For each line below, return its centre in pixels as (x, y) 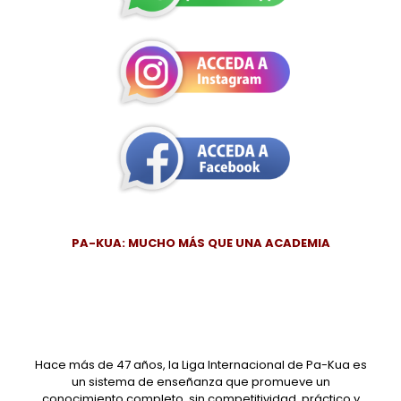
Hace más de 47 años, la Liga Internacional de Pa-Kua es (200, 364)
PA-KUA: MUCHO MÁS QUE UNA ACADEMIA (200, 243)
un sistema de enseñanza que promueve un (200, 381)
